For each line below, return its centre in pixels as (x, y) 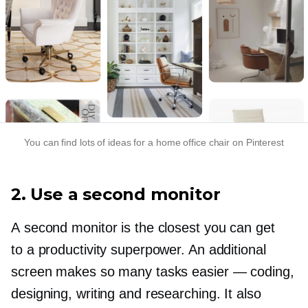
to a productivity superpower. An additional (139, 250)
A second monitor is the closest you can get (143, 228)
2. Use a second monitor (116, 195)
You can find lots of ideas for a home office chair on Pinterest (154, 143)
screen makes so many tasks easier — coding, (153, 272)
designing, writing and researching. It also (136, 294)
